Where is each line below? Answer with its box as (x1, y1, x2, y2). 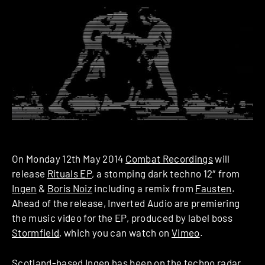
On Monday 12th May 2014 (12, 153, 126, 165)
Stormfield (12, 227, 60, 239)
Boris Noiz (47, 182, 93, 195)
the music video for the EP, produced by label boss (12, 212, 232, 224)
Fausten (195, 182, 232, 195)
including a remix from (92, 182, 196, 195)
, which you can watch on (59, 227, 172, 239)
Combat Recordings (125, 153, 213, 165)
